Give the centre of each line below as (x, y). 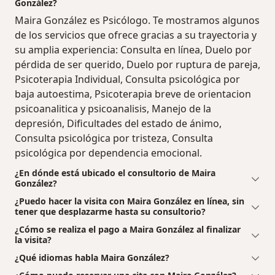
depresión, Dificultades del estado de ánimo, (118, 123)
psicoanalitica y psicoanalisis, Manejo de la (113, 108)
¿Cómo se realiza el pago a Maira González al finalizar (128, 229)
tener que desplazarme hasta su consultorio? (110, 211)
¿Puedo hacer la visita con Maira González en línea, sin (130, 201)
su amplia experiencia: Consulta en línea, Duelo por (133, 49)
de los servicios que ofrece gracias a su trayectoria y (136, 35)
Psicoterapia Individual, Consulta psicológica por (127, 79)
